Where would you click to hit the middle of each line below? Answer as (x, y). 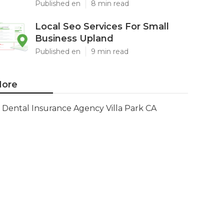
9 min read (110, 51)
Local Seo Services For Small (102, 26)
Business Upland (74, 38)
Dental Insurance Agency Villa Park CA (79, 108)
